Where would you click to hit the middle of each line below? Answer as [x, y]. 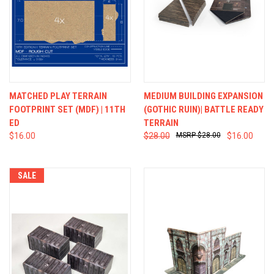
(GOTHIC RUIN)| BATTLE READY [203, 109]
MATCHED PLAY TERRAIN [58, 96]
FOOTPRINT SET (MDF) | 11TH [67, 109]
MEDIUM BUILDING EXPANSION [203, 96]
